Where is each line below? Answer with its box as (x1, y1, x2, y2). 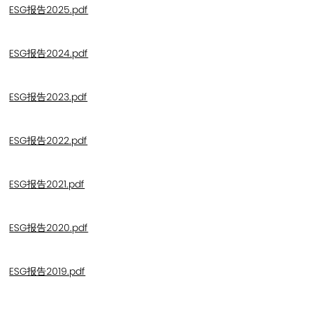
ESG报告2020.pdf (9, 221, 89, 235)
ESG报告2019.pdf (9, 264, 86, 279)
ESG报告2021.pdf (9, 177, 85, 192)
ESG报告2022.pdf (9, 134, 88, 148)
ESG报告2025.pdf (9, 3, 89, 17)
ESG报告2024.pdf (9, 46, 89, 61)
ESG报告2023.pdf (9, 90, 88, 104)
